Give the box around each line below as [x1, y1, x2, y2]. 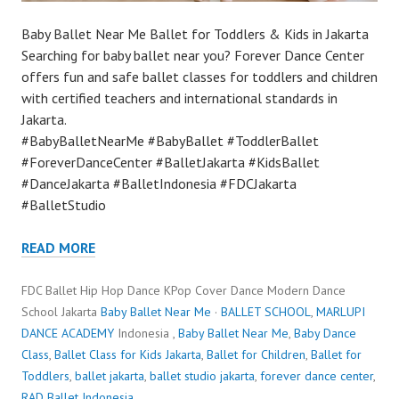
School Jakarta [21, 304, 101, 321]
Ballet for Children [207, 346, 305, 363]
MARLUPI [316, 304, 365, 321]
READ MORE [21, 239, 95, 257]
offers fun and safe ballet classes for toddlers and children [21, 68, 378, 86]
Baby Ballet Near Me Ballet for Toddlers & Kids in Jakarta [21, 25, 369, 44]
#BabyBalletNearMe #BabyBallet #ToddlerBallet [21, 132, 319, 151]
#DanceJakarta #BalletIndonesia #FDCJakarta [21, 175, 297, 193]
